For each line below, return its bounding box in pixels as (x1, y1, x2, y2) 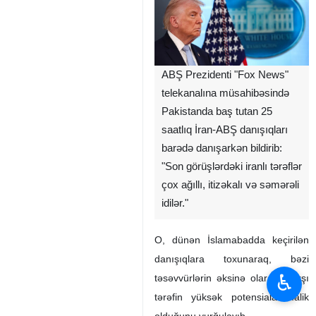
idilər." (162, 197, 188, 209)
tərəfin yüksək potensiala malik (154, 291, 309, 303)
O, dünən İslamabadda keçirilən (154, 234, 309, 246)
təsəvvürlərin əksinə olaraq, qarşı (154, 272, 309, 284)
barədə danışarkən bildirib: (162, 142, 282, 154)
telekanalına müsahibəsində (162, 87, 289, 99)
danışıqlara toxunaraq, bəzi (154, 253, 309, 265)
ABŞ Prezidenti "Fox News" (162, 69, 288, 81)
